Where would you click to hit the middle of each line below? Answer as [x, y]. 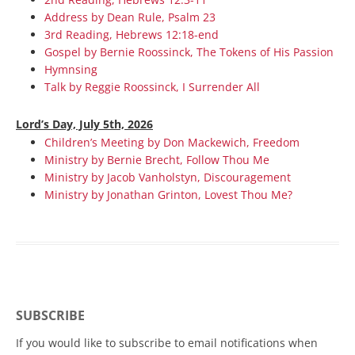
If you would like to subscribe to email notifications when [167, 343]
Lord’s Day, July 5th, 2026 [84, 124]
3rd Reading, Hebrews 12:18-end [132, 34]
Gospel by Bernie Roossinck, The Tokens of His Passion [189, 52]
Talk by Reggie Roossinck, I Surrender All [152, 87]
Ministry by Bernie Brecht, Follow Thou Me [157, 160]
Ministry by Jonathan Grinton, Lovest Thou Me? [168, 195]
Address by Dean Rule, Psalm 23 [130, 17]
